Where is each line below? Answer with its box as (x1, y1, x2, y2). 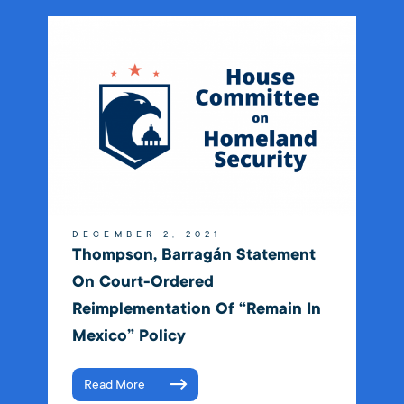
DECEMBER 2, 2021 (71, 228, 222, 240)
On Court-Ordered (71, 271, 214, 292)
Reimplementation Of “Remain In (71, 298, 321, 319)
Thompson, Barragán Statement (71, 243, 316, 265)
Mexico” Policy (71, 325, 186, 346)
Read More (83, 376, 145, 392)
